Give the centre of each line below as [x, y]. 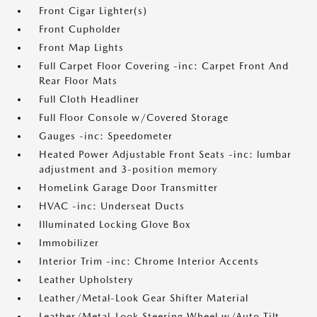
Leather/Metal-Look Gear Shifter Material [144, 298]
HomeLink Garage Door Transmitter [128, 188]
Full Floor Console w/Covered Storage [134, 118]
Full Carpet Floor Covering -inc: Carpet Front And [164, 66]
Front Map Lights [81, 48]
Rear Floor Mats [78, 81]
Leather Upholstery [86, 280]
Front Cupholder [80, 29]
